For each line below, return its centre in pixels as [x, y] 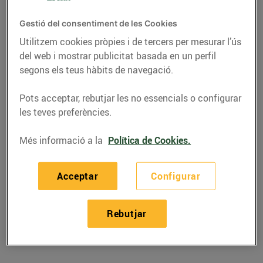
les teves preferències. [66, 112]
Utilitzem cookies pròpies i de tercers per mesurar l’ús [131, 42]
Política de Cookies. [150, 141]
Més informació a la [63, 141]
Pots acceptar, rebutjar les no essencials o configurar [131, 98]
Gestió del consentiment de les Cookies [99, 23]
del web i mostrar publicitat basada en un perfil [118, 56]
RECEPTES [55, 170]
